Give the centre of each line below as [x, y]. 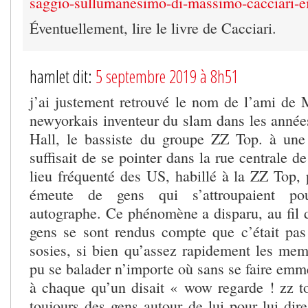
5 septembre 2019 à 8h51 [167, 76]
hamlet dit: [63, 76]
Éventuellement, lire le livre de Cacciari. [153, 27]
